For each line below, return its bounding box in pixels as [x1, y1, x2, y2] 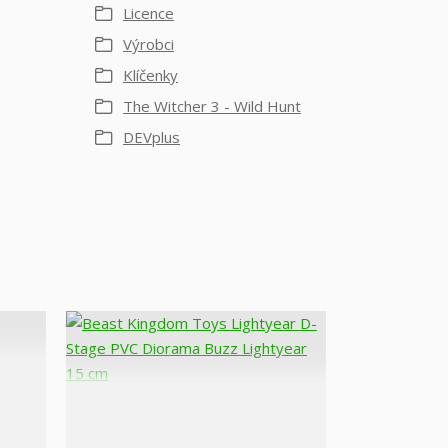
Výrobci [123, 34, 174, 54]
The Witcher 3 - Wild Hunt [123, 96, 301, 116]
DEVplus [123, 127, 180, 147]
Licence [123, 3, 174, 23]
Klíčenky [123, 65, 178, 85]
